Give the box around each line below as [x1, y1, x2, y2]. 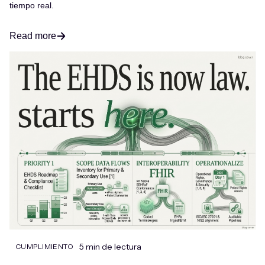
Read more [9, 30, 56, 41]
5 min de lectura [79, 241, 142, 252]
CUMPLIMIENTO [15, 241, 74, 251]
